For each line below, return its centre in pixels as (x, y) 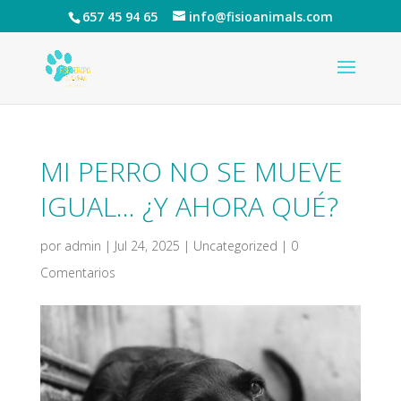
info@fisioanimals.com (260, 16)
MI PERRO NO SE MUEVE (191, 171)
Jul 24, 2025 (147, 246)
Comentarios (77, 273)
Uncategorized (235, 246)
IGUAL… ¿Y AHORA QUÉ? (189, 206)
